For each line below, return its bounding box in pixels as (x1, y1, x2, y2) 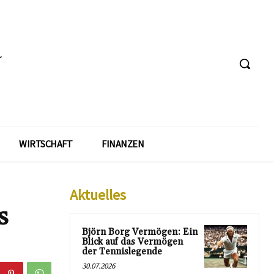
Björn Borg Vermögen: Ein (82, 226, 198, 238)
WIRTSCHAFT (19, 137, 72, 150)
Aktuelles (70, 185, 126, 204)
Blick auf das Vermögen (82, 235, 183, 248)
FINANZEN (102, 137, 144, 150)
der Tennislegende (82, 245, 162, 257)
